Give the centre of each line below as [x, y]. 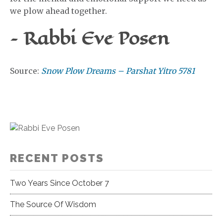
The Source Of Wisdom [53, 205]
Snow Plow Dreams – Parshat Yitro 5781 [118, 71]
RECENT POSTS [57, 158]
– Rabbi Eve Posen [89, 38]
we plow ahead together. [58, 11]
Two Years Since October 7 [59, 183]
